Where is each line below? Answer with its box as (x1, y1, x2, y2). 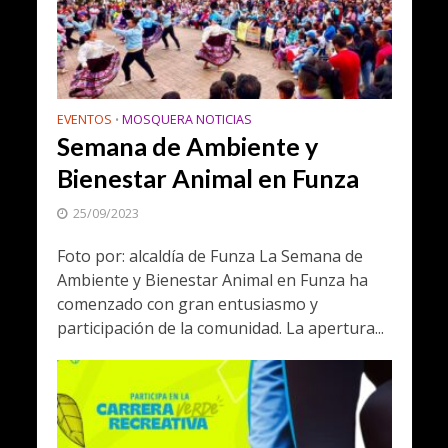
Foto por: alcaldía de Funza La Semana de (56, 245, 363, 268)
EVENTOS (56, 111, 112, 129)
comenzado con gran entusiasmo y (56, 293, 318, 316)
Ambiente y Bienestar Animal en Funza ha (56, 269, 368, 292)
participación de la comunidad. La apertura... (56, 317, 384, 340)
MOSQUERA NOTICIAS (121, 111, 252, 129)
